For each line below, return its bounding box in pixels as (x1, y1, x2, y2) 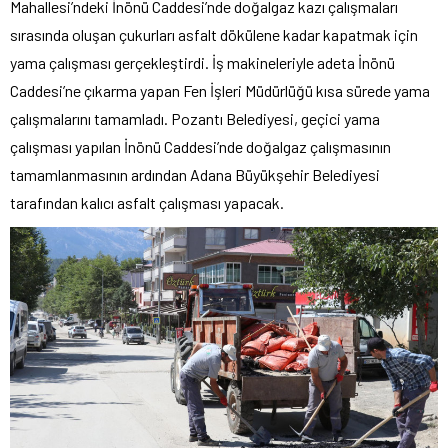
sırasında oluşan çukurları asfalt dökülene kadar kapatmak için (10, 25, 418, 45)
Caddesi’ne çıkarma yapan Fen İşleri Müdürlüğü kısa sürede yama (10, 81, 430, 101)
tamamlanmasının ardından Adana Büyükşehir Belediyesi (10, 165, 380, 185)
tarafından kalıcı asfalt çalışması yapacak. (10, 193, 284, 213)
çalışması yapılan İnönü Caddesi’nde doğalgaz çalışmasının (10, 137, 391, 157)
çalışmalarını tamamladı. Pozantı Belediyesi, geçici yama (10, 109, 380, 129)
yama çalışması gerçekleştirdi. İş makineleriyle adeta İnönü (10, 53, 395, 73)
